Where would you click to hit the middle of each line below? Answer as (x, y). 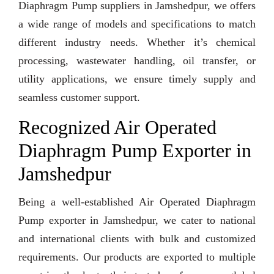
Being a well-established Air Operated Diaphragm (137, 202)
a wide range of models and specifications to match (137, 24)
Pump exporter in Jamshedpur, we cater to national (137, 220)
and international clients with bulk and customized (137, 239)
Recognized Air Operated (117, 128)
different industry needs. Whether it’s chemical (137, 43)
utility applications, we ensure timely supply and (137, 79)
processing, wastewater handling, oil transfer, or (137, 61)
